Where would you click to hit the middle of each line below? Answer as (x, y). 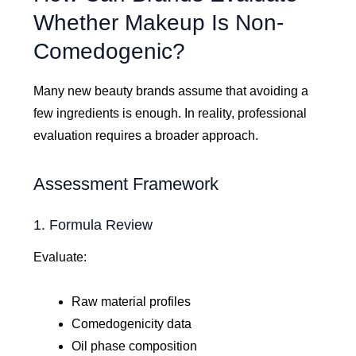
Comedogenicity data (132, 323)
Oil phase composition (135, 346)
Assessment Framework (126, 184)
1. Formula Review (93, 225)
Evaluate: (60, 257)
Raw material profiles (132, 301)
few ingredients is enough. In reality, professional (170, 114)
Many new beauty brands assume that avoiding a (171, 91)
